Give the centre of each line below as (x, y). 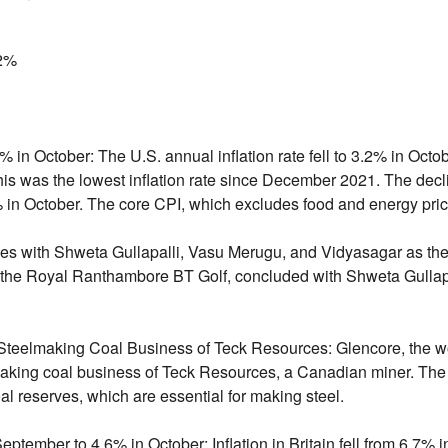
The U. (119, 155)
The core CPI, (133, 203)
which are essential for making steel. (213, 395)
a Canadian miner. (346, 371)
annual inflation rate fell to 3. (262, 155)
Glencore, (368, 347)
